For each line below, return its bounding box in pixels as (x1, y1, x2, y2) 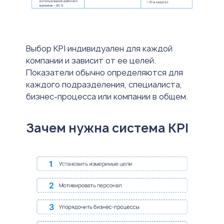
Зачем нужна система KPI (26, 119, 188, 136)
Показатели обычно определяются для (26, 66, 183, 78)
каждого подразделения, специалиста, (26, 78, 182, 90)
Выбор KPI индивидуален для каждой (26, 42, 172, 54)
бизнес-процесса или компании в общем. (26, 90, 188, 102)
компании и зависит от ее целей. (26, 54, 156, 66)
